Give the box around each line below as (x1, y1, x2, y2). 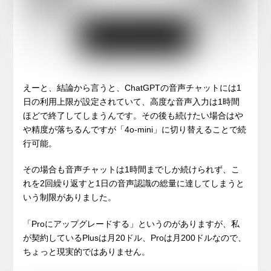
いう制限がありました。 (23, 192, 117, 203)
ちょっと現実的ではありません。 (23, 247, 151, 257)
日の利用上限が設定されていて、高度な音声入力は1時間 (23, 96, 240, 106)
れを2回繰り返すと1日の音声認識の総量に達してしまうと (23, 178, 245, 189)
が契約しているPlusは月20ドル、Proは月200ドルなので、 (23, 233, 247, 243)
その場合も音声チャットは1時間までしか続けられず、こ (23, 165, 240, 175)
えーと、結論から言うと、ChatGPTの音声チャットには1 (23, 82, 242, 93)
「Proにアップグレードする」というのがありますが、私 (23, 219, 240, 229)
